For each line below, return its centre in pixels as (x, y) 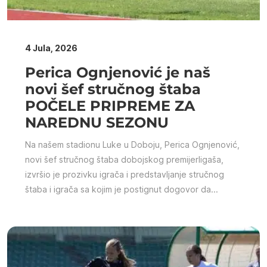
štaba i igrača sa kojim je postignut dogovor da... (122, 189)
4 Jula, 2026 (51, 48)
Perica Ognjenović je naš (118, 72)
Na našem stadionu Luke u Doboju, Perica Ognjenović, (132, 144)
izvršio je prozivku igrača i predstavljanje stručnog (125, 174)
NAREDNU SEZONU (97, 122)
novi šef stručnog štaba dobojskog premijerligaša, (124, 159)
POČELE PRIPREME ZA (110, 105)
